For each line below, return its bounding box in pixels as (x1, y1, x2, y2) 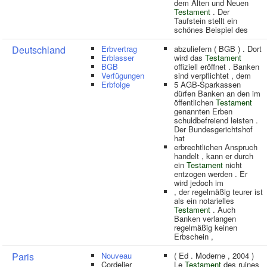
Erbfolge (101, 79, 130, 90)
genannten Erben (174, 105, 232, 117)
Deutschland (12, 43, 66, 57)
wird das (174, 52, 205, 63)
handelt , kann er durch (174, 150, 253, 162)
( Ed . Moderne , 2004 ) (174, 250, 254, 261)
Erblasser (101, 52, 134, 63)
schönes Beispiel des (174, 24, 248, 35)
